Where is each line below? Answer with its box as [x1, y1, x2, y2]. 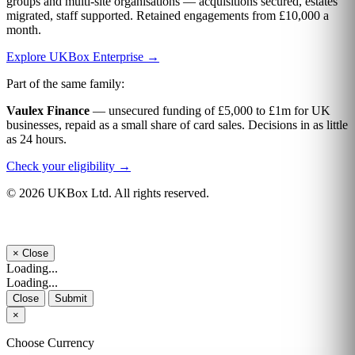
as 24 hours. [6, 132, 67, 146]
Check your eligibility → [6, 158, 131, 173]
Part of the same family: [6, 76, 124, 90]
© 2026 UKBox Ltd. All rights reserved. [6, 185, 209, 200]
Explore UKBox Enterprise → [6, 49, 159, 63]
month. [6, 22, 41, 36]
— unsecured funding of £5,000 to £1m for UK [90, 103, 330, 117]
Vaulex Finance [6, 103, 90, 117]
